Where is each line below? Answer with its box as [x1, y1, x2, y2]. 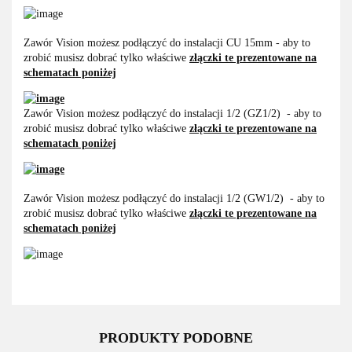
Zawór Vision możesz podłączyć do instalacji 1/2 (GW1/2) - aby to [24, 192, 324, 205]
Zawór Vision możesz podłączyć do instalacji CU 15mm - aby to [24, 37, 310, 49]
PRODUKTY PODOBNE [99, 330, 253, 346]
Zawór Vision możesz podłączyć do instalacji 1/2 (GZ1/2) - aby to [24, 108, 321, 120]
